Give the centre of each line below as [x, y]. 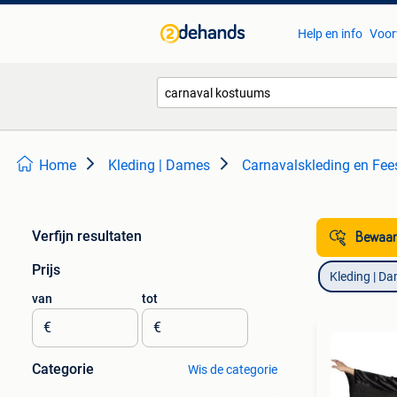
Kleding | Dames [159, 165]
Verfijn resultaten [87, 236]
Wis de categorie [232, 370]
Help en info [330, 34]
